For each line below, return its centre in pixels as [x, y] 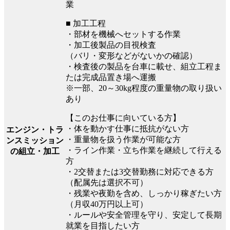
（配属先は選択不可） [107, 182]
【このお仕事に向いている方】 [123, 118]
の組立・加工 [35, 151]
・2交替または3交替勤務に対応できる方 [140, 171]
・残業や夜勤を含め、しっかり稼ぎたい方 [144, 193]
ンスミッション [35, 141]
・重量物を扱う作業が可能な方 [123, 139]
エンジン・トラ [35, 130]
